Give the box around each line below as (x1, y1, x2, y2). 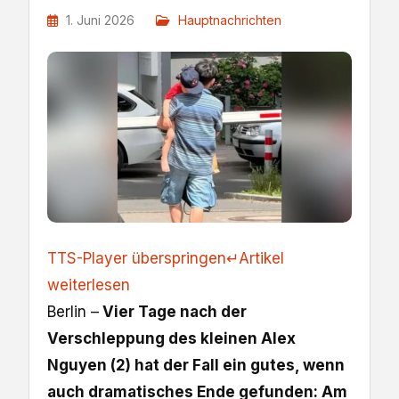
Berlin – (47, 303, 99, 322)
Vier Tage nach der (99, 303, 247, 322)
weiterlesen (47, 276, 130, 295)
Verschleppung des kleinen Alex (47, 330, 296, 348)
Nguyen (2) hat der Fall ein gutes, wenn (47, 356, 345, 375)
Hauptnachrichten (178, 12, 281, 28)
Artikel (239, 249, 284, 268)
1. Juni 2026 (62, 12, 138, 28)
